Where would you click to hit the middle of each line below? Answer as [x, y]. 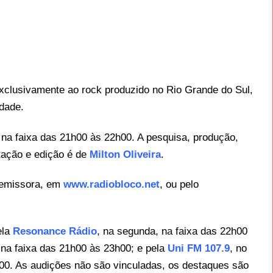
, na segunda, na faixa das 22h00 [172, 232]
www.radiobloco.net [112, 184]
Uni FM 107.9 [199, 249]
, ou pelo [179, 184]
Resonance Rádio [55, 232]
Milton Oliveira [126, 154]
